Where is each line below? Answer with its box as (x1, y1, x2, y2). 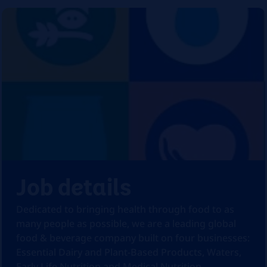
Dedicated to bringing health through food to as (16, 203, 235, 216)
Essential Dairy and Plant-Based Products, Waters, (16, 246, 242, 259)
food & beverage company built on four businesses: (16, 231, 250, 245)
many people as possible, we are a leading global (16, 217, 237, 231)
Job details (16, 171, 132, 201)
